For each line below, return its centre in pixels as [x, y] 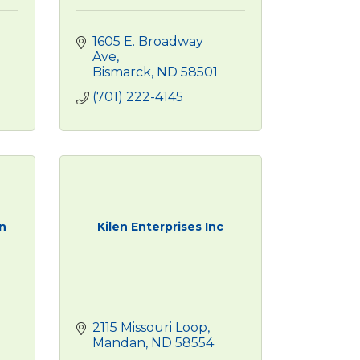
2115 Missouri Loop [149, 327]
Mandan [119, 343]
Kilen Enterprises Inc [161, 227]
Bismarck [121, 72]
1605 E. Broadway [147, 41]
